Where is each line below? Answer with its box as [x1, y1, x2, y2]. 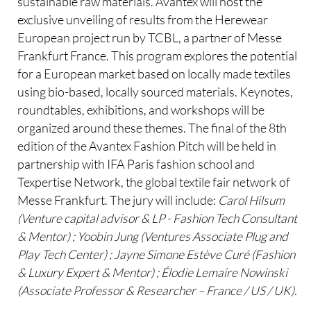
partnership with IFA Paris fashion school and [17, 155, 255, 171]
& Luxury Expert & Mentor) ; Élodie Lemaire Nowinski [17, 264, 288, 280]
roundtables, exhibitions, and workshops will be [17, 101, 265, 117]
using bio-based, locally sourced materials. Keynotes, [17, 83, 294, 99]
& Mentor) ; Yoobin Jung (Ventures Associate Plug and [17, 228, 289, 244]
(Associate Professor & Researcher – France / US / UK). [17, 282, 297, 298]
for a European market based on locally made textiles [17, 65, 292, 81]
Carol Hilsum [218, 192, 285, 208]
